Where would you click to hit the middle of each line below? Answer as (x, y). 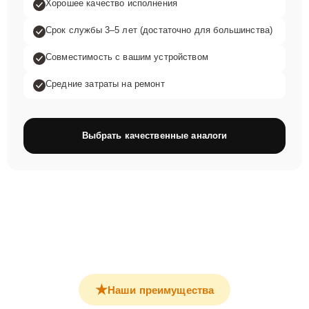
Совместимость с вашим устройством (127, 57)
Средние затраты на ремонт (105, 84)
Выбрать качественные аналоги (154, 136)
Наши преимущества (161, 290)
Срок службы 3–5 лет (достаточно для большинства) (159, 30)
